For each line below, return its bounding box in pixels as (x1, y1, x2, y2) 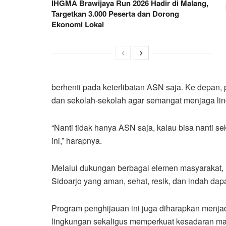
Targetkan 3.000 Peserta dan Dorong (51, 8, 179, 19)
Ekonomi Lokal (51, 18, 104, 30)
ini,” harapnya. (51, 134, 102, 146)
